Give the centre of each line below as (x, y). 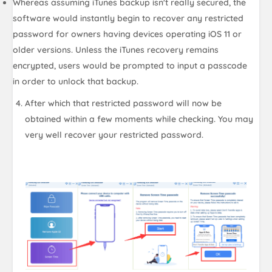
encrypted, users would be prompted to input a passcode (130, 65)
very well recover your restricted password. (114, 134)
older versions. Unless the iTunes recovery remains (116, 49)
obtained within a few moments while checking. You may (139, 119)
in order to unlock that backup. (76, 81)
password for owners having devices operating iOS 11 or (127, 34)
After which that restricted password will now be (124, 103)
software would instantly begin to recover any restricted (128, 18)
